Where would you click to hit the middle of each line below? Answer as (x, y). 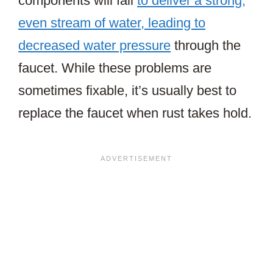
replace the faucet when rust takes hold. (135, 113)
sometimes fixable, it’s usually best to (127, 91)
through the (206, 46)
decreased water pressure (94, 46)
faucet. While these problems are (115, 68)
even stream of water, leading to (112, 23)
